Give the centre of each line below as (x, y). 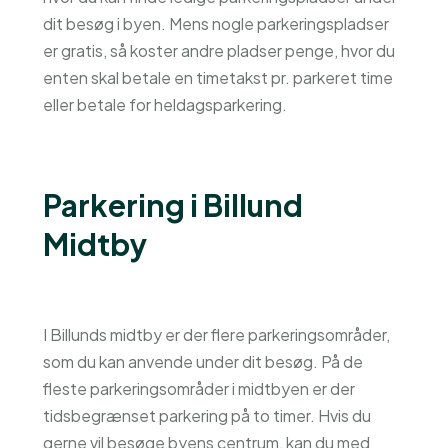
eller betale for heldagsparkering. (164, 104)
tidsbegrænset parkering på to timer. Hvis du (206, 415)
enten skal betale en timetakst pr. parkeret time (217, 77)
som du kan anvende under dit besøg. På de (202, 361)
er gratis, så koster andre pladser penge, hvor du (218, 50)
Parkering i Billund (172, 205)
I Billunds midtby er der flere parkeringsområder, (216, 334)
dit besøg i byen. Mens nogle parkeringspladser (215, 23)
